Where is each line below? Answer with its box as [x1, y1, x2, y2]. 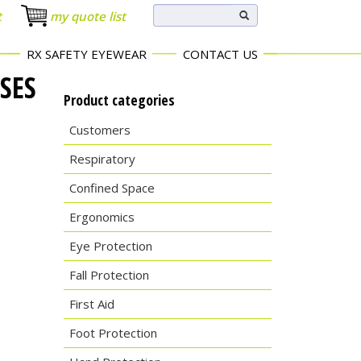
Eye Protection [68, 238, 152, 254]
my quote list [49, 8, 126, 24]
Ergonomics [68, 209, 135, 225]
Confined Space [68, 180, 155, 196]
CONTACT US [182, 46, 258, 62]
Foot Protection [68, 325, 157, 341]
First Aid [68, 296, 114, 312]
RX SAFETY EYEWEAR [26, 46, 147, 62]
